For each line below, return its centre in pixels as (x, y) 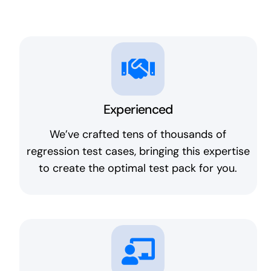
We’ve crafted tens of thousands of (138, 135)
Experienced (138, 110)
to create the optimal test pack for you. (138, 168)
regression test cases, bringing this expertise (138, 152)
